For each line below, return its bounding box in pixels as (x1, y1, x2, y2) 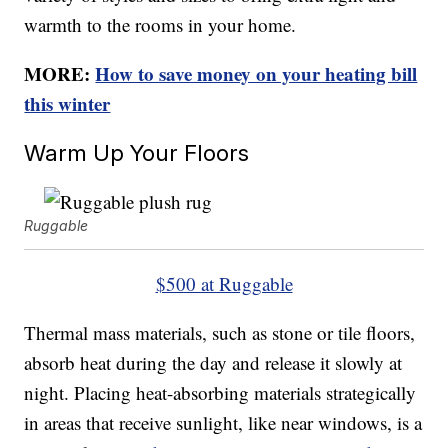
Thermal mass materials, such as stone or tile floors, (24, 320, 416, 346)
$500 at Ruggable (155, 271, 293, 297)
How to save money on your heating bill (95, 60, 418, 88)
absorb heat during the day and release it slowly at (24, 350, 403, 376)
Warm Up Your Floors (24, 139, 250, 167)
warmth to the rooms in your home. (24, 12, 297, 38)
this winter (24, 90, 111, 118)
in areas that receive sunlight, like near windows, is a (24, 410, 423, 436)
